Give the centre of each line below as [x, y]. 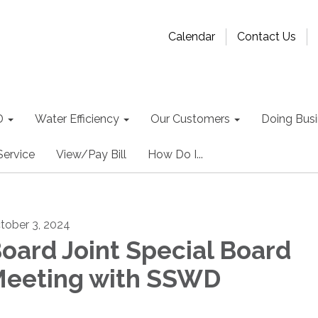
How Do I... [175, 154]
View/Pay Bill [91, 154]
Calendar [192, 37]
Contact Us [267, 37]
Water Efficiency [77, 119]
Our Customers [190, 119]
